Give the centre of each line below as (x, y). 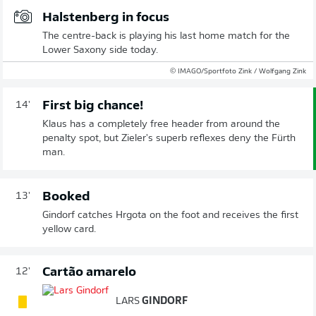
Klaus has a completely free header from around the (161, 124)
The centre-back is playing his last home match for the (166, 36)
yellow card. (69, 229)
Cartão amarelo (89, 272)
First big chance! (93, 106)
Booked (66, 197)
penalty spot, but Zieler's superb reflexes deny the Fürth (169, 138)
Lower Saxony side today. (100, 50)
